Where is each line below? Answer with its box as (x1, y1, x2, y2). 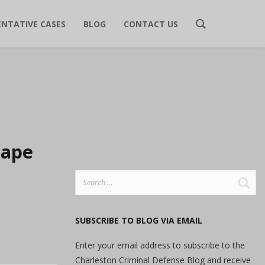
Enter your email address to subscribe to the (75, 240, 245, 251)
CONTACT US (124, 18, 178, 30)
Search (75, 171, 101, 182)
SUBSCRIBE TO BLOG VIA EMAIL (75, 215, 202, 226)
